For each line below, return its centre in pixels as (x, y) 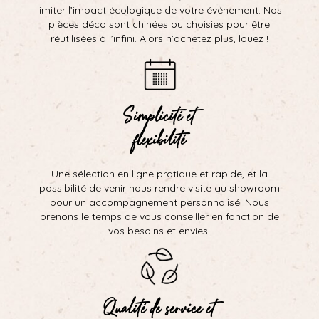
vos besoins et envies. (159, 230)
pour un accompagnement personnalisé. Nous (159, 202)
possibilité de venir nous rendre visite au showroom (159, 188)
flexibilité (159, 137)
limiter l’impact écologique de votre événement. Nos (159, 10)
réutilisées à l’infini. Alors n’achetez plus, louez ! (159, 38)
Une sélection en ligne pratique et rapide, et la (159, 173)
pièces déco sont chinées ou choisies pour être (159, 24)
